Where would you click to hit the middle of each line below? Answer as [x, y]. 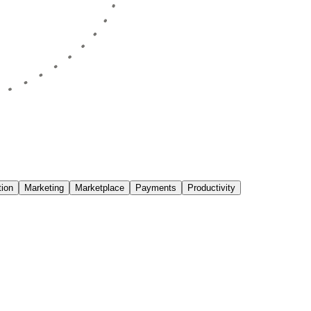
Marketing [44, 188]
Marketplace [100, 188]
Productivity [211, 188]
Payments [156, 188]
